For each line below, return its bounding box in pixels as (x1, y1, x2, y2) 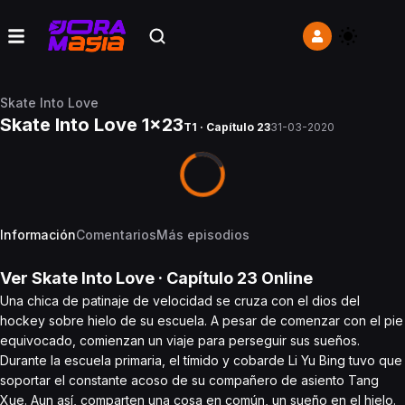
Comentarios (76, 227, 156, 242)
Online (258, 268, 313, 287)
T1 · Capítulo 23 (184, 120, 270, 134)
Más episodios (156, 227, 250, 242)
